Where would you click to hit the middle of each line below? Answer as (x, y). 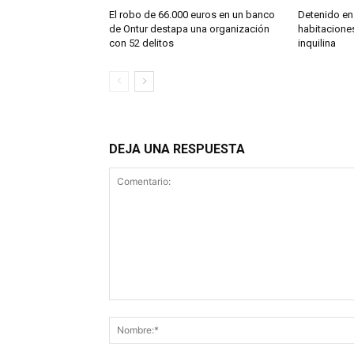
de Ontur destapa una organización (189, 28)
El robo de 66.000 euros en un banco (192, 14)
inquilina (316, 43)
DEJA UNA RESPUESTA (177, 149)
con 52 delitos (141, 43)
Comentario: (139, 307)
